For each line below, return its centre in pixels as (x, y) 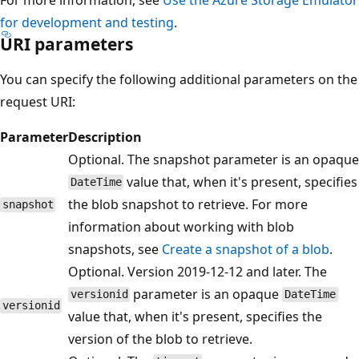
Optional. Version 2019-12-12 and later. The (198, 271)
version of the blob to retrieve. (160, 339)
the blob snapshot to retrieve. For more (188, 204)
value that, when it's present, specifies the (195, 316)
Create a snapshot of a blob (246, 249)
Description (105, 137)
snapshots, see (115, 249)
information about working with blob (181, 226)
